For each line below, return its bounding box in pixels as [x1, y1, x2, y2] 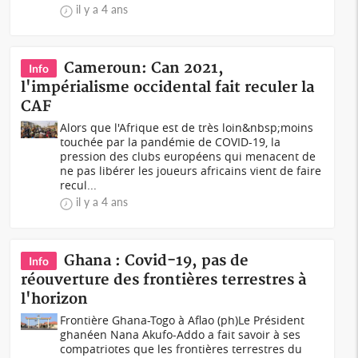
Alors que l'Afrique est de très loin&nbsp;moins [60, 120, 314, 135]
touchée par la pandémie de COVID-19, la [60, 134, 281, 149]
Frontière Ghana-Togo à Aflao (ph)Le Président [60, 312, 305, 328]
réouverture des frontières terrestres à [21, 271, 307, 289]
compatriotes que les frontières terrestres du [60, 341, 303, 356]
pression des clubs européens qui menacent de [60, 149, 316, 164]
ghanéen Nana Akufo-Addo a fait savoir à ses [60, 327, 301, 342]
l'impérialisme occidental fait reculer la [21, 78, 315, 97]
